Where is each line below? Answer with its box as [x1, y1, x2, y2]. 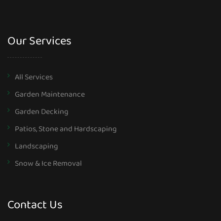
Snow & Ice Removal [15, 157, 82, 170]
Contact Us [7, 194, 63, 219]
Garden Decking [15, 106, 69, 118]
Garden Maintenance [15, 88, 85, 101]
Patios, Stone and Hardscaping [15, 123, 117, 136]
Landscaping [15, 140, 58, 153]
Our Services [7, 31, 72, 55]
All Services [15, 71, 53, 84]
